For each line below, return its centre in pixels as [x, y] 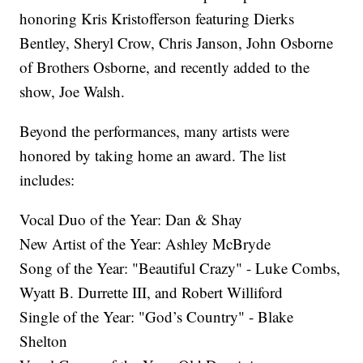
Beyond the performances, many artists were [155, 130]
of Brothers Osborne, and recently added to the [165, 66]
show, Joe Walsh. [73, 91]
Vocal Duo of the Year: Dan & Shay [131, 219]
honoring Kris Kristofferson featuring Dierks [157, 18]
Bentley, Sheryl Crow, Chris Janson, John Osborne [177, 42]
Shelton [44, 340]
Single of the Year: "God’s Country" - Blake [157, 316]
